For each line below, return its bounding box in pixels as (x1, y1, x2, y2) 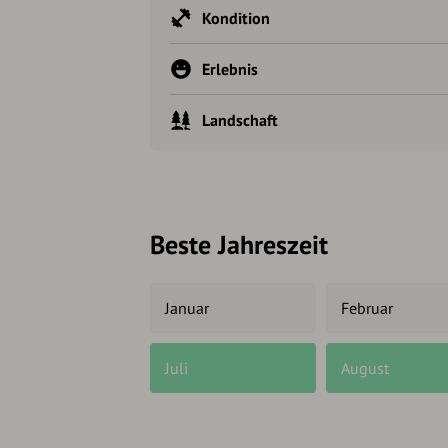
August (340, 358, 389, 379)
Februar (340, 298, 393, 319)
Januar (165, 298, 209, 319)
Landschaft (202, 110, 278, 131)
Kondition (202, 8, 270, 29)
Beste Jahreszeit (150, 228, 328, 262)
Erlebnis (202, 59, 258, 80)
